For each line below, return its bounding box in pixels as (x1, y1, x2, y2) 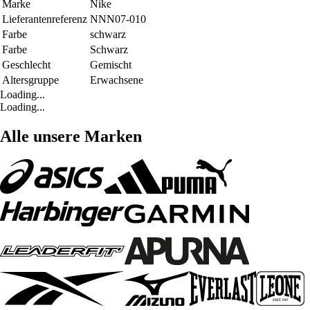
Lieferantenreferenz (2, 12, 87, 25)
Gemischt (90, 58, 131, 71)
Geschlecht (2, 58, 51, 71)
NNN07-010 (90, 12, 146, 25)
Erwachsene (90, 73, 143, 86)
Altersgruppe (2, 73, 59, 86)
